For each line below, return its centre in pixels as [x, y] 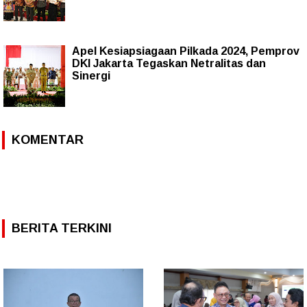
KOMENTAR [48, 139]
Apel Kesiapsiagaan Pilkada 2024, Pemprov [186, 51]
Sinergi [91, 75]
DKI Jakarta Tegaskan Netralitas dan [169, 63]
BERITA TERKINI [62, 228]
